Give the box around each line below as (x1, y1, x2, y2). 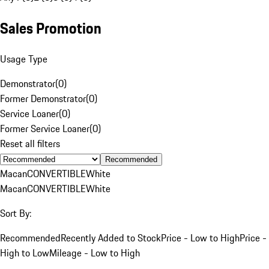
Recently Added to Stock (61, 230, 161, 245)
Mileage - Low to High (49, 245, 140, 260)
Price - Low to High (161, 230, 240, 245)
